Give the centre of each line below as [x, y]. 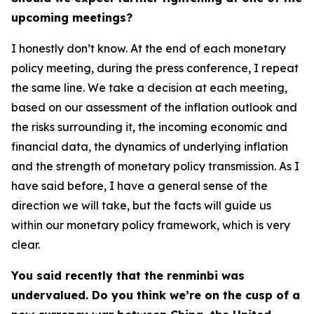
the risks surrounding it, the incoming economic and [149, 127]
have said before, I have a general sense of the [139, 186]
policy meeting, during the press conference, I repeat [155, 68]
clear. [26, 245]
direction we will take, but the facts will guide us [141, 205]
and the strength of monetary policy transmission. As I [155, 166]
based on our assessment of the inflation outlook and [154, 107]
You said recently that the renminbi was [128, 275]
